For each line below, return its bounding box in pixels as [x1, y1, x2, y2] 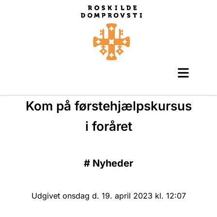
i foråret [85, 118, 132, 134]
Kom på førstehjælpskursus [25, 98, 192, 113]
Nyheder [93, 157, 133, 169]
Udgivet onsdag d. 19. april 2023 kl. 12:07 [31, 190, 186, 201]
